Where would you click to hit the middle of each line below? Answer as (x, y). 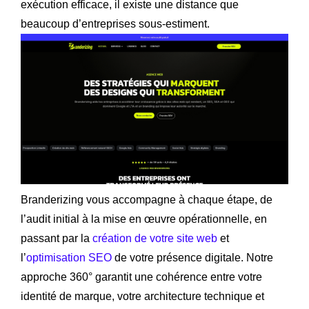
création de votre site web (155, 238)
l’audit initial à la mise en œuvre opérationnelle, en (144, 219)
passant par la (57, 238)
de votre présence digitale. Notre (192, 257)
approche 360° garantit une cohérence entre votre (141, 277)
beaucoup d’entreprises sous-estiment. (115, 23)
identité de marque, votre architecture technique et (142, 296)
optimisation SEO (69, 257)
